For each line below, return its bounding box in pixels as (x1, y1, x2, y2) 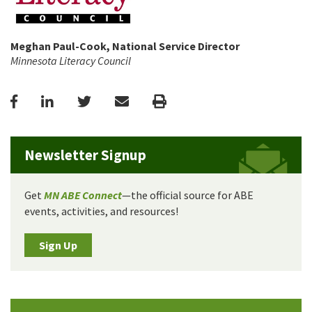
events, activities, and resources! (24, 203, 178, 218)
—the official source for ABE (122, 187, 253, 202)
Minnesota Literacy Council (10, 53, 131, 68)
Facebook (17, 91, 77, 109)
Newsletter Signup (24, 145, 146, 164)
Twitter (91, 91, 139, 109)
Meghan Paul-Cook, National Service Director (10, 38, 240, 53)
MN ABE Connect (44, 187, 122, 202)
